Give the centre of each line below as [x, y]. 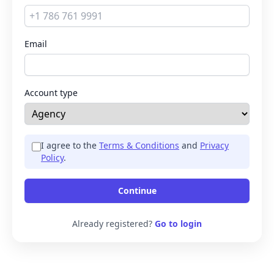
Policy [52, 157]
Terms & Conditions [139, 145]
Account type [51, 93]
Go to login [178, 224]
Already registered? [113, 224]
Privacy [214, 145]
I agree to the [70, 145]
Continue [137, 191]
